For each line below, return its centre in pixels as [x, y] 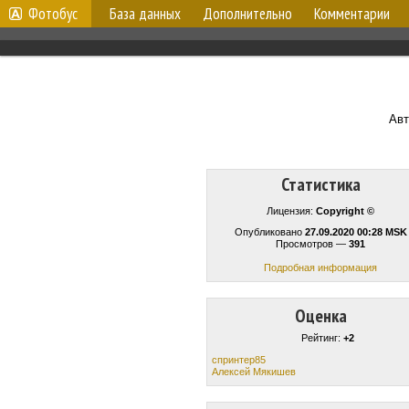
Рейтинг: [322, 338]
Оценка [320, 316]
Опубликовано [269, 232]
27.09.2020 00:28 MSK [356, 232]
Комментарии [352, 14]
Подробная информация [320, 267]
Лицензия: [291, 211]
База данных [145, 14]
